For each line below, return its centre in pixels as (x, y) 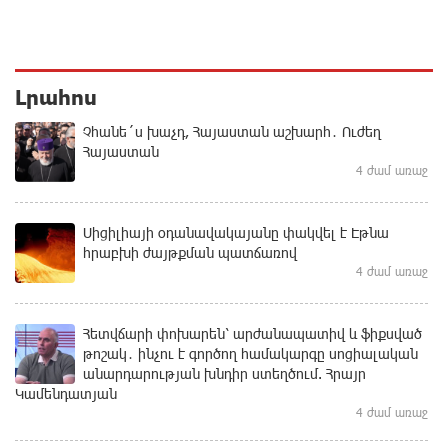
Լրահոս (56, 96)
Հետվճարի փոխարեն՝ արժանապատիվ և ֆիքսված (252, 333)
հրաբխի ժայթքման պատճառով (190, 252)
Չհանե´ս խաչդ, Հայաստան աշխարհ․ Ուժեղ (232, 131)
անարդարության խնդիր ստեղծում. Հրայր (224, 373)
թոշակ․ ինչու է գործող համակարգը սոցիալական (250, 353)
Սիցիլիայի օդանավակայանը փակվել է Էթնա (236, 232)
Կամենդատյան (66, 393)
